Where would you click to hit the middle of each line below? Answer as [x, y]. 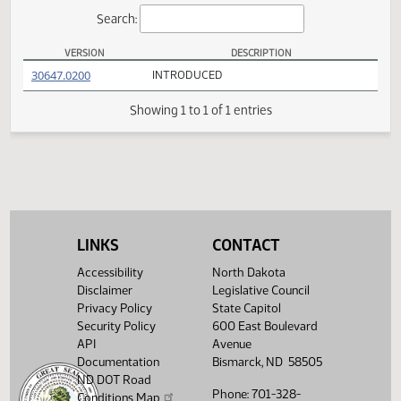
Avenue [231, 344]
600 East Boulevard [264, 326]
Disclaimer [105, 290]
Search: [130, 65]
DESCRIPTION [290, 104]
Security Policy [117, 326]
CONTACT [246, 245]
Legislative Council [260, 290]
